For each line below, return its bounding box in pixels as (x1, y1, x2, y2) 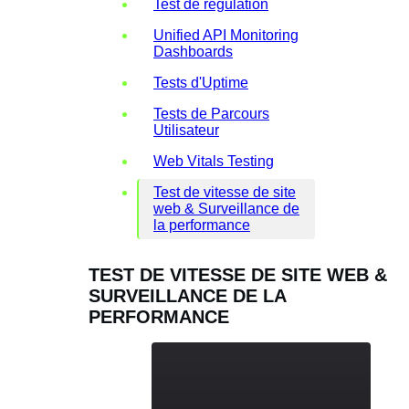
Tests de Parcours (153, 105, 269, 121)
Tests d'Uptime (153, 74, 248, 90)
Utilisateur (153, 121, 219, 138)
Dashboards (153, 43, 233, 59)
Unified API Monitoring (153, 26, 299, 43)
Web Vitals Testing (153, 152, 274, 169)
